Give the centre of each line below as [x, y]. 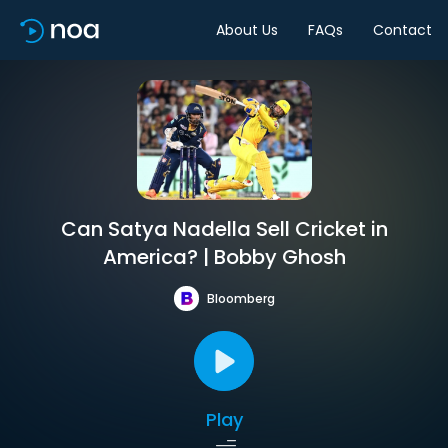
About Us [247, 29]
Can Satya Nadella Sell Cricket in [224, 229]
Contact [402, 29]
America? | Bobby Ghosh [224, 257]
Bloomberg [240, 298]
